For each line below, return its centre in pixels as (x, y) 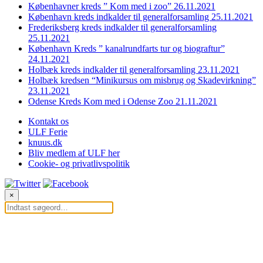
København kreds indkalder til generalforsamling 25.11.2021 (141, 16)
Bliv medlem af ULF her (74, 153)
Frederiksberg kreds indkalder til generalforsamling (122, 27)
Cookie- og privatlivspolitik (79, 163)
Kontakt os (48, 121)
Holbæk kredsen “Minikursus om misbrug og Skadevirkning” (142, 80)
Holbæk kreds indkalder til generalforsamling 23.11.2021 (134, 69)
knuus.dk (45, 142)
